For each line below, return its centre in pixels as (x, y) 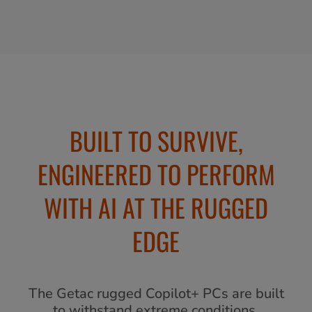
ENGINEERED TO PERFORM (156, 173)
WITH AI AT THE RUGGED (156, 207)
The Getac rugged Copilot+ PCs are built (156, 293)
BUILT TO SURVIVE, (156, 140)
